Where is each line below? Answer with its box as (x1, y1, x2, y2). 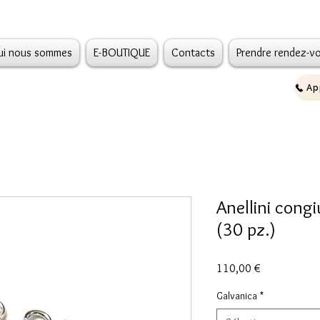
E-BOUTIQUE (94, 46, 150, 59)
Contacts (171, 46, 215, 59)
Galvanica (216, 289, 257, 302)
